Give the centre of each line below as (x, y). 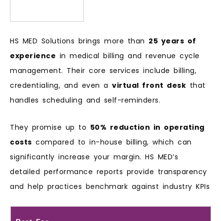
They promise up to (50, 127)
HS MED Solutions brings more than (79, 41)
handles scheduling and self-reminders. (85, 100)
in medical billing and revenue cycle (128, 56)
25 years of (172, 41)
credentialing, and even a (61, 86)
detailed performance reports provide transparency (109, 171)
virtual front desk (149, 86)
